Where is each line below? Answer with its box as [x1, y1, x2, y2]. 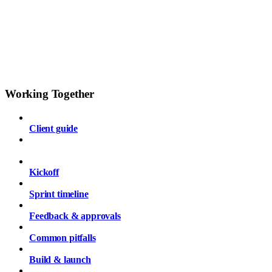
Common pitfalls [29, 233, 96, 243]
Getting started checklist [29, 145, 126, 156]
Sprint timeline [29, 189, 89, 200]
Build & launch [29, 254, 91, 265]
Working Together [5, 87, 95, 101]
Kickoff [29, 167, 59, 178]
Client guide [29, 123, 78, 134]
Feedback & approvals [29, 211, 121, 222]
